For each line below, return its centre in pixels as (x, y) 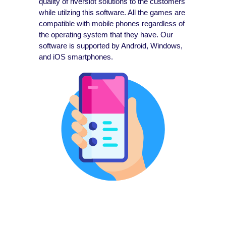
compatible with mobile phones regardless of (112, 24)
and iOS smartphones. (76, 57)
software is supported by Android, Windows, (111, 46)
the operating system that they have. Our (106, 35)
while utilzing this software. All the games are (112, 13)
